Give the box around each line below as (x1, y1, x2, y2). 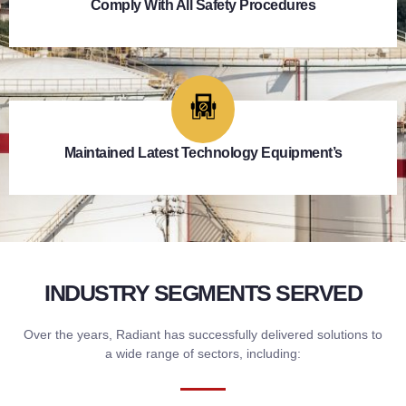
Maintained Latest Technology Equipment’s (63, 144, 343, 160)
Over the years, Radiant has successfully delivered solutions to (24, 326, 382, 342)
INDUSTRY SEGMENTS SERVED (44, 279, 362, 305)
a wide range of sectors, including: (105, 345, 301, 361)
